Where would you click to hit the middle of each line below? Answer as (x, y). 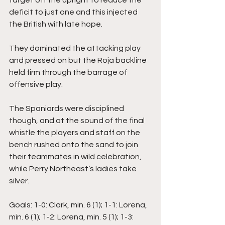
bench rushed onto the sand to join (74, 144)
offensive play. (37, 84)
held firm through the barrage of (69, 72)
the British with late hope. (57, 24)
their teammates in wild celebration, (76, 156)
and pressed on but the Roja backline (79, 60)
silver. (19, 181)
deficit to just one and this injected (74, 12)
